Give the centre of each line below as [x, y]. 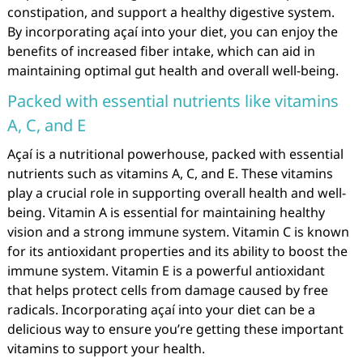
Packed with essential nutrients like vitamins [173, 101]
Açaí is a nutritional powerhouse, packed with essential [175, 154]
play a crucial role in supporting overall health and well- [176, 193]
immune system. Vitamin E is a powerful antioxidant [166, 271]
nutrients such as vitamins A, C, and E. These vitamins [170, 173]
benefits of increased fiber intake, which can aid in [161, 51]
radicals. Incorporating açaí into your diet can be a [161, 310]
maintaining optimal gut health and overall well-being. [173, 70]
